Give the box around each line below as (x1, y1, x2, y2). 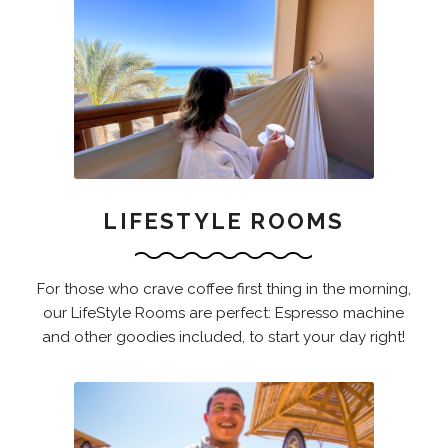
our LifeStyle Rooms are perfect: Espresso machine (43, 304, 405, 323)
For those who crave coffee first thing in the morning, (36, 280, 411, 299)
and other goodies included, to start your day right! (42, 328, 406, 347)
